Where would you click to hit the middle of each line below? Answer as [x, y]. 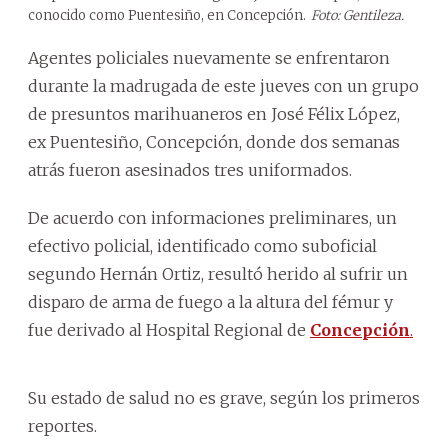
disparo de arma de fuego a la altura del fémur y [210, 301]
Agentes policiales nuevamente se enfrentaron [209, 57]
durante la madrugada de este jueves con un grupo [223, 85]
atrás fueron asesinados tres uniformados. [190, 169]
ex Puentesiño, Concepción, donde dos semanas [214, 141]
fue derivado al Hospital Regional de [167, 329]
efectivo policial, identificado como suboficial [202, 245]
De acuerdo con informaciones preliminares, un [212, 217]
